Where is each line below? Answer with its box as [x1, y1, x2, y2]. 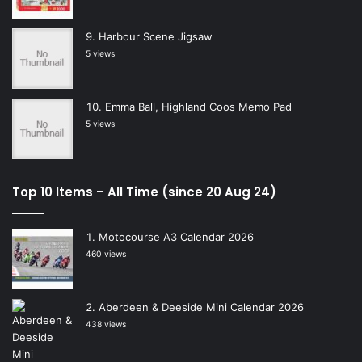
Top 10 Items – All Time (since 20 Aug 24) [12, 183, 276, 201]
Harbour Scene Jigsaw [99, 30, 213, 44]
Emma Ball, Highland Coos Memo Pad [105, 100, 292, 114]
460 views [86, 249, 126, 260]
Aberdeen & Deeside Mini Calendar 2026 [99, 301, 304, 314]
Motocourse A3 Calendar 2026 [99, 230, 254, 244]
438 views [86, 319, 126, 330]
